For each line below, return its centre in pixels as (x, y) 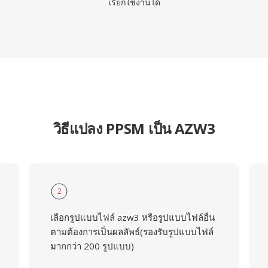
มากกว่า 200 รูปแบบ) (92, 246)
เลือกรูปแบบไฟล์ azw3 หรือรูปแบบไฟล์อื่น (132, 217)
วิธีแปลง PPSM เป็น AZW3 (134, 128)
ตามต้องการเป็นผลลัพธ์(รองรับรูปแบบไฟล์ (132, 232)
